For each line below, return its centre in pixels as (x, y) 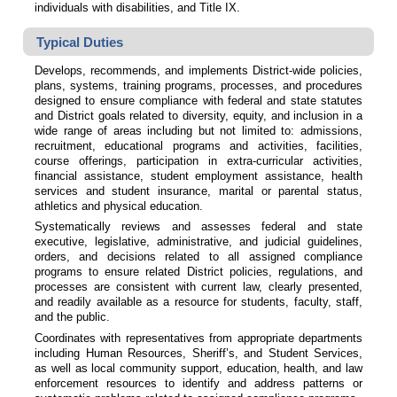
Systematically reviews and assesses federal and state (198, 227)
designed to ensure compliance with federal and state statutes (198, 100)
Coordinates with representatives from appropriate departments (198, 338)
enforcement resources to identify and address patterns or (198, 383)
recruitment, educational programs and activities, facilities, (198, 145)
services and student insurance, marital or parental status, (198, 191)
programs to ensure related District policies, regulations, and (198, 272)
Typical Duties (79, 42)
